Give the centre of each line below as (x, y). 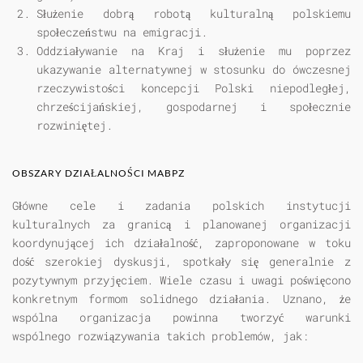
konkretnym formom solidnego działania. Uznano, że (181, 299)
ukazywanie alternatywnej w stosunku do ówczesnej (194, 70)
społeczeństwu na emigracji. (122, 32)
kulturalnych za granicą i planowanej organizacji (181, 224)
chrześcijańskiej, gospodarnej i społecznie (194, 107)
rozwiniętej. (75, 126)
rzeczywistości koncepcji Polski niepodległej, (194, 88)
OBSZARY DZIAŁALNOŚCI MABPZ (98, 173)
